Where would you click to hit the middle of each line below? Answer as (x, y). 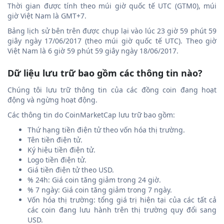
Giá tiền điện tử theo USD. (71, 170)
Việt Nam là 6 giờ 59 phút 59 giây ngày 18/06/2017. (93, 51)
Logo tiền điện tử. (57, 160)
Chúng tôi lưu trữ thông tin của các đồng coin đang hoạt (112, 90)
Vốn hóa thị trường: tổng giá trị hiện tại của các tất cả (122, 200)
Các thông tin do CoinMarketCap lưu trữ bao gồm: (91, 115)
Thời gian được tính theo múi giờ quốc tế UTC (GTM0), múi (112, 6)
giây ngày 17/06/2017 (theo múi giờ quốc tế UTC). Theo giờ (112, 41)
